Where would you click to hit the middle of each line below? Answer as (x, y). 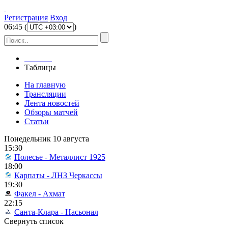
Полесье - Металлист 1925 (60, 157)
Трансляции (45, 94)
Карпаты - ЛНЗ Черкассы (58, 175)
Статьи (37, 121)
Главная (38, 58)
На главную (45, 85)
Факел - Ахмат (40, 194)
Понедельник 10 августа (47, 139)
